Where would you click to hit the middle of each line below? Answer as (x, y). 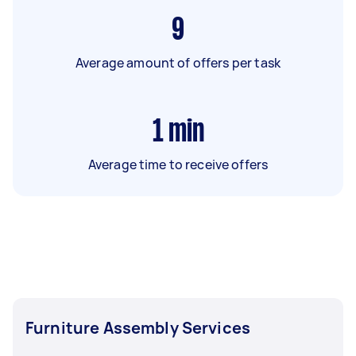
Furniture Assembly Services (138, 328)
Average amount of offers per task (178, 63)
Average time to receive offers (178, 164)
